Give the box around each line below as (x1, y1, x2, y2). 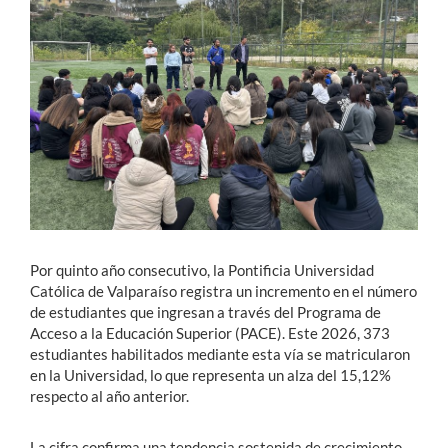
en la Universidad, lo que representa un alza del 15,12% (30, 365, 391, 384)
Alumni (15, 156, 71, 178)
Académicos (15, 82, 107, 104)
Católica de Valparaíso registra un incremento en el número (30, 281, 417, 300)
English (40, 240, 85, 258)
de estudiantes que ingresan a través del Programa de (30, 302, 381, 321)
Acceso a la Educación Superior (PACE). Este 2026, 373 (30, 323, 390, 342)
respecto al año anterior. (30, 386, 189, 405)
